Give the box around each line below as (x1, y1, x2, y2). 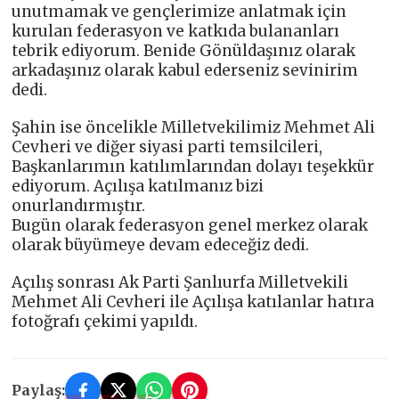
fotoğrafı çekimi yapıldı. (12, 312, 199, 331)
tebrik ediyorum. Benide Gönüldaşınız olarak (12, 41, 356, 61)
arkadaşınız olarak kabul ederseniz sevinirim (12, 61, 359, 80)
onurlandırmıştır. (12, 196, 146, 216)
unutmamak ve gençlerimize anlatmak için (12, 2, 347, 21)
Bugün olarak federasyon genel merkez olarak (12, 216, 369, 235)
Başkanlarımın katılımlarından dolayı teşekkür (12, 157, 375, 176)
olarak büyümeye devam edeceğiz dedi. (12, 235, 310, 255)
